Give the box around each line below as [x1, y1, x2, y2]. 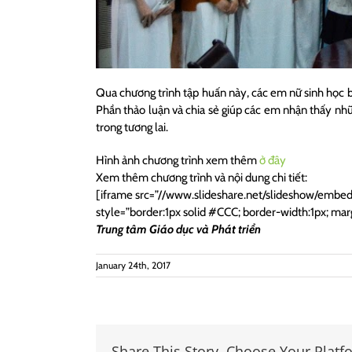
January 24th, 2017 [96, 258, 170, 271]
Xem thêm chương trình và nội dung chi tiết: [96, 170, 307, 185]
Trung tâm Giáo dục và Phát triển [96, 222, 261, 236]
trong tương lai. [96, 119, 168, 134]
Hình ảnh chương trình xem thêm [96, 152, 259, 167]
